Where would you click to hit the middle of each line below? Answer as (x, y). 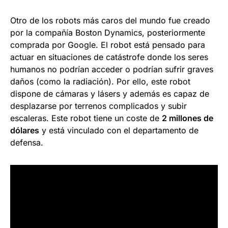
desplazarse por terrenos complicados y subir (98, 106)
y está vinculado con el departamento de (119, 131)
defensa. (27, 143)
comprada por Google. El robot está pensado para (108, 45)
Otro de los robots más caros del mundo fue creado (110, 21)
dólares (25, 131)
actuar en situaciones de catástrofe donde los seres (109, 57)
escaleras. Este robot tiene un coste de (86, 118)
